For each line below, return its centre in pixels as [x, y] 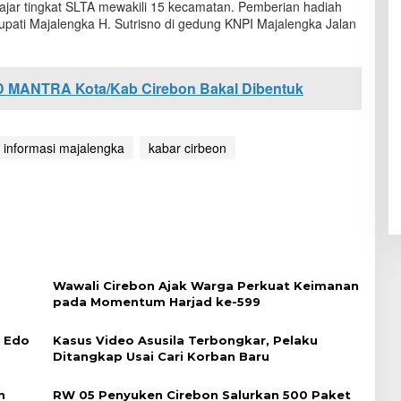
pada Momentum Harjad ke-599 [156, 302]
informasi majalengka [64, 148]
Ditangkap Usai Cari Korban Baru [161, 356]
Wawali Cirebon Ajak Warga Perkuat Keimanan [205, 286]
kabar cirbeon [187, 148]
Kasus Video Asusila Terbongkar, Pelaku [185, 340]
